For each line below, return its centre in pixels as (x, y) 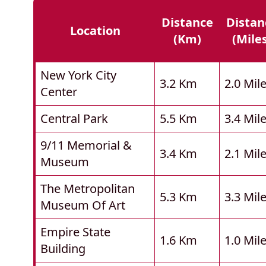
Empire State (75, 232)
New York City (78, 75)
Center (59, 92)
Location (95, 31)
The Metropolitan (88, 189)
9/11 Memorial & (86, 145)
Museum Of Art (83, 205)
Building (63, 249)
